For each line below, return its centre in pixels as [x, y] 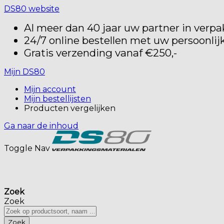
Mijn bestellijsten [57, 99]
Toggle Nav [27, 148]
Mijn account [50, 89]
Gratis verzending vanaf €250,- [100, 53]
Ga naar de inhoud [41, 126]
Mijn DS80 [24, 72]
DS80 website [32, 9]
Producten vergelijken [70, 108]
